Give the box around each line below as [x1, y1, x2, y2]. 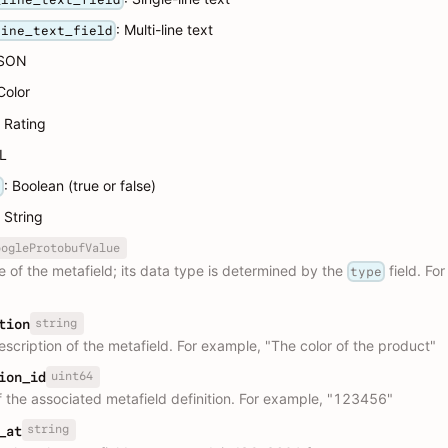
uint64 [50, 369, 93, 384]
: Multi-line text [116, 21, 214, 39]
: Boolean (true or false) [4, 177, 157, 194]
